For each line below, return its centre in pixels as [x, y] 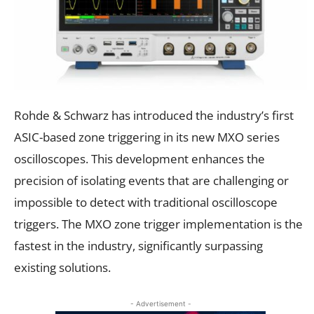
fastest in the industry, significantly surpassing [138, 245]
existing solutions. [62, 267]
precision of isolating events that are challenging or [151, 180]
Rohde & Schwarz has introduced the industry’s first [154, 115]
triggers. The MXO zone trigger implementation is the [158, 224]
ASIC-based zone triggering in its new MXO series [147, 137]
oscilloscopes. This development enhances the [139, 158]
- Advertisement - [161, 303]
